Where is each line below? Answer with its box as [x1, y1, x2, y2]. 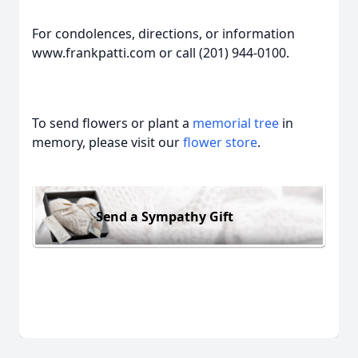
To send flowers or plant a [32, 114, 193, 132]
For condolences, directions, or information [32, 25, 295, 42]
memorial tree [193, 114, 279, 132]
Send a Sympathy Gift [96, 207, 233, 225]
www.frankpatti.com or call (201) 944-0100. [32, 44, 289, 62]
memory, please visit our [32, 133, 183, 151]
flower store [183, 133, 257, 151]
